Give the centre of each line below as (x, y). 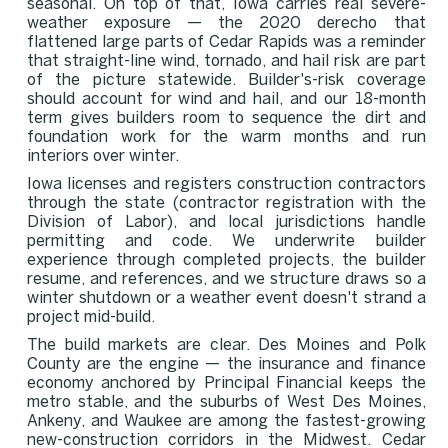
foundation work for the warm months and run (226, 137)
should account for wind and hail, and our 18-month (226, 99)
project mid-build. (90, 317)
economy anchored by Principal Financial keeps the (226, 383)
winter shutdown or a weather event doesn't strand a (226, 298)
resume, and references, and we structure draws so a (226, 279)
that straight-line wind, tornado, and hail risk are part (226, 61)
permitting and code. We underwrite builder (226, 241)
